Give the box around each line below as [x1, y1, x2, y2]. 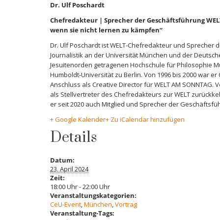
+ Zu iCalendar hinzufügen [106, 115, 185, 124]
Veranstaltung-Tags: [50, 209, 114, 218]
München [84, 200, 112, 209]
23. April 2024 [50, 165, 88, 174]
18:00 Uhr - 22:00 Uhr [50, 182, 110, 192]
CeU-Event [50, 200, 81, 209]
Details [50, 128, 97, 147]
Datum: [50, 156, 75, 165]
